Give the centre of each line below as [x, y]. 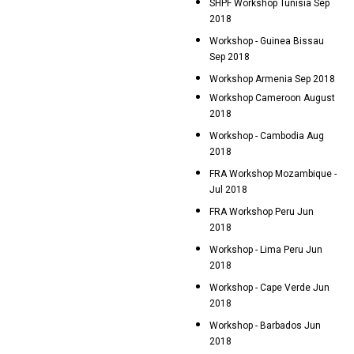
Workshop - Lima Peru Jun [266, 250]
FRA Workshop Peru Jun [262, 212]
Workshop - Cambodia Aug [267, 136]
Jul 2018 [228, 192]
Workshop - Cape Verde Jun [269, 288]
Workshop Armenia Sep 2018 [272, 79]
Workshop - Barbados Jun [265, 326]
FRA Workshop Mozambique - [273, 174]
